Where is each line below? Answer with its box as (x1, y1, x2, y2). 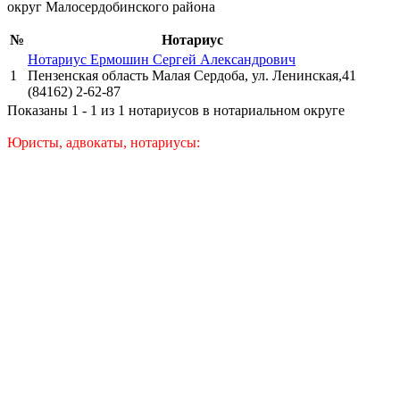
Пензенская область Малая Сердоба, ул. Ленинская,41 (28, 67, 356, 83)
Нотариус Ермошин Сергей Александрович (28, 51, 296, 67)
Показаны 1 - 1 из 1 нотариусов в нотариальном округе (7, 102, 345, 118)
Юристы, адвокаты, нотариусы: (7, 134, 200, 150)
